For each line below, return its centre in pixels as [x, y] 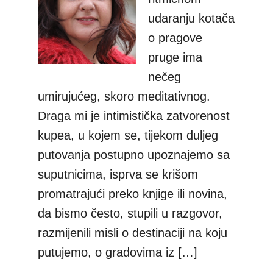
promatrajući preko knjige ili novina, [133, 193]
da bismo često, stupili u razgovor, [130, 213]
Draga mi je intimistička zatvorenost [134, 115]
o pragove [175, 37]
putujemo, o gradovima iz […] [118, 252]
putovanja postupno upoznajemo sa [134, 154]
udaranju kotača [192, 18]
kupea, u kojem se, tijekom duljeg [128, 135]
